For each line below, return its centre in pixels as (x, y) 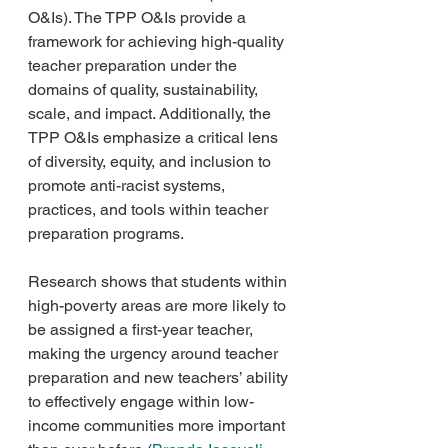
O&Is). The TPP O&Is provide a (139, 17)
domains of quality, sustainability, (145, 89)
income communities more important (158, 425)
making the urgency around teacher (155, 353)
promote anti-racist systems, (128, 185)
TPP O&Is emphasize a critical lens (155, 137)
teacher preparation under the (134, 65)
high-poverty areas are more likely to (159, 305)
